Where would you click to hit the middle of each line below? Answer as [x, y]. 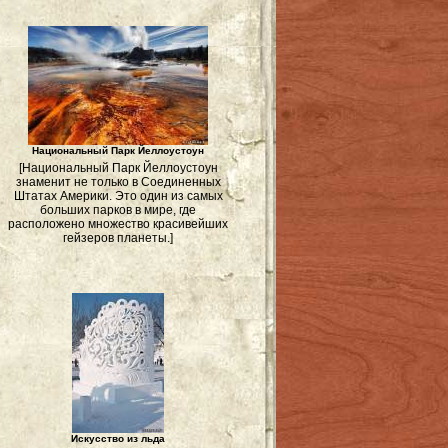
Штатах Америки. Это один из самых [118, 196]
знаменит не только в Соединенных [118, 182]
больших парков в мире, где [118, 210]
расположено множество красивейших [118, 224]
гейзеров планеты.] [118, 238]
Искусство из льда [118, 438]
